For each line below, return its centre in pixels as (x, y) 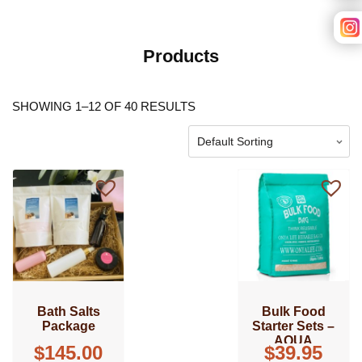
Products (181, 57)
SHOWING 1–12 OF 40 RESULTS (104, 107)
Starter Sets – (294, 326)
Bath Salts (68, 311)
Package (68, 326)
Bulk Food (293, 311)
